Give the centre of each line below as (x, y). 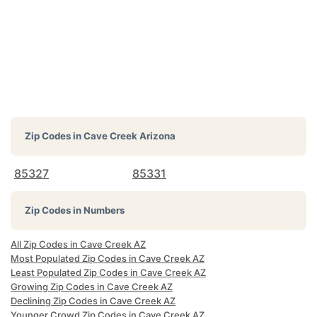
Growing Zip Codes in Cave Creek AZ (92, 287)
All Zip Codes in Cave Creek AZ (78, 244)
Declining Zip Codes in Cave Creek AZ (93, 301)
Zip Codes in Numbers (75, 210)
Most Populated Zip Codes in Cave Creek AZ (108, 258)
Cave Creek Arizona (129, 136)
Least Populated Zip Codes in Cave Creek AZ (108, 272)
